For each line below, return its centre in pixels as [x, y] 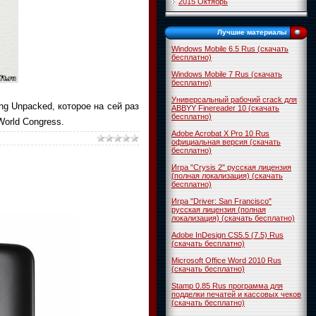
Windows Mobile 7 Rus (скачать [227, 74]
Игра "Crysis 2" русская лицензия [231, 167]
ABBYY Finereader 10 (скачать [225, 108]
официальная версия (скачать [226, 142]
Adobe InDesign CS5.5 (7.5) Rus [227, 235]
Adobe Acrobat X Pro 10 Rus [220, 133]
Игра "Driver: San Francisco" [221, 201]
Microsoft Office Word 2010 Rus [226, 260]
